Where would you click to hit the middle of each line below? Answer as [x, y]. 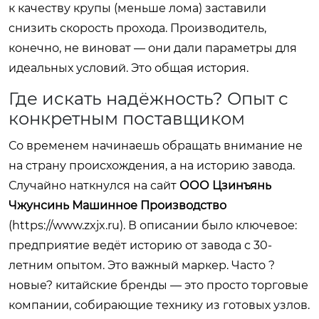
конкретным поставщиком [127, 118]
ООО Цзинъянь [225, 185]
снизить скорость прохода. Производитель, [137, 28]
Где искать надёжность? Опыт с [148, 98]
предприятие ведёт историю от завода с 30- [140, 245]
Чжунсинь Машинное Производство [117, 205]
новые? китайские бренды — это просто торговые [158, 285]
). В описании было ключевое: [208, 225]
